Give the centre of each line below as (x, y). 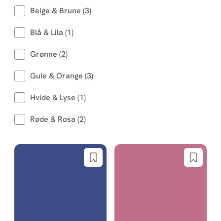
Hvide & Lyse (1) (58, 97)
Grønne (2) (49, 54)
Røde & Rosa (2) (58, 119)
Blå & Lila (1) (52, 32)
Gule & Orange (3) (61, 76)
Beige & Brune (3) (60, 11)
